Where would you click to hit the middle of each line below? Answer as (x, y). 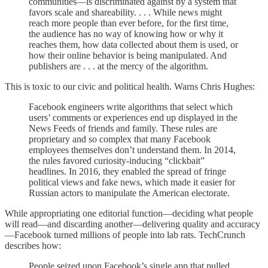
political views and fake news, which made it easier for (132, 182)
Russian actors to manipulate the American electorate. (129, 193)
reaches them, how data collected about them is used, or (133, 44)
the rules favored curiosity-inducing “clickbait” (117, 160)
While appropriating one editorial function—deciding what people (129, 213)
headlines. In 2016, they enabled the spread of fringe (127, 171)
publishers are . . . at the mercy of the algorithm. (118, 66)
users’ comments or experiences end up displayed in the (133, 117)
